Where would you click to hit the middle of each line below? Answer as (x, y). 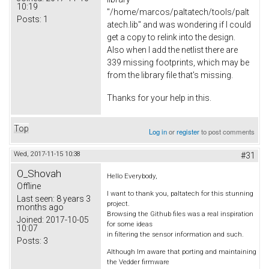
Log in (158, 131)
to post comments (227, 131)
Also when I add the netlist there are (172, 50)
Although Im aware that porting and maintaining (182, 251)
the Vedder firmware (138, 261)
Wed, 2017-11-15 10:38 (47, 154)
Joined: (30, 219)
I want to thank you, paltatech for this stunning (180, 194)
